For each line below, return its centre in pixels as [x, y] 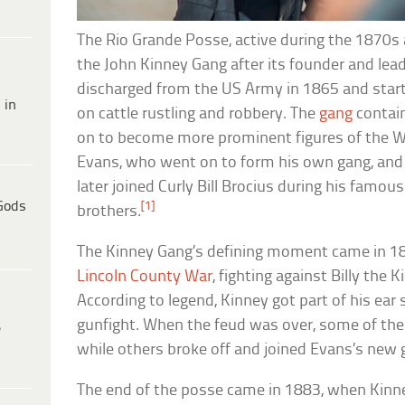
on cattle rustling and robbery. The [198, 114]
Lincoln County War [145, 277]
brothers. [109, 212]
